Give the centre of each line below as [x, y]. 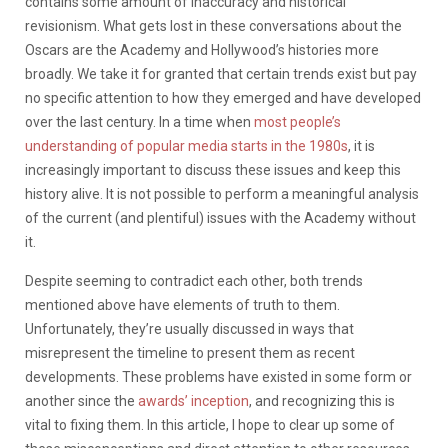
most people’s [297, 121]
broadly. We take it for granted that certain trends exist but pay [221, 73]
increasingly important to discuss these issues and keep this [213, 169]
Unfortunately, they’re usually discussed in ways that [189, 328]
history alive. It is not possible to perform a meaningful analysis [222, 193]
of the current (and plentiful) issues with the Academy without [220, 217]
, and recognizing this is [322, 400]
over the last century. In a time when [139, 121]
